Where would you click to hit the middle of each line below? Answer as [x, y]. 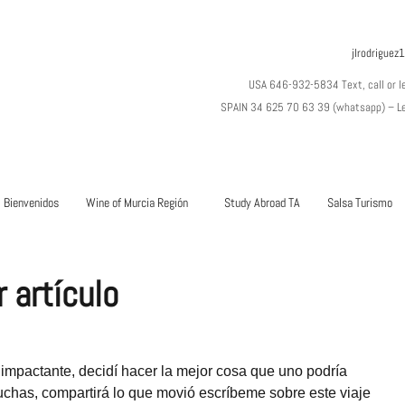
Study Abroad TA [262, 202]
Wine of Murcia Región [137, 202]
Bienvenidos [31, 202]
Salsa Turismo [359, 202]
